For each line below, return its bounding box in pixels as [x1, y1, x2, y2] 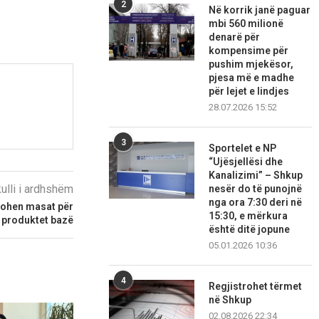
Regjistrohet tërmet [209, 281, 303, 293]
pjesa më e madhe [209, 72, 295, 84]
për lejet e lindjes [209, 85, 290, 98]
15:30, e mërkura [209, 210, 288, 222]
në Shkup [209, 294, 252, 306]
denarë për [209, 31, 261, 43]
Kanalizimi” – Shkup [209, 169, 303, 182]
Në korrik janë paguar [209, 4, 311, 16]
